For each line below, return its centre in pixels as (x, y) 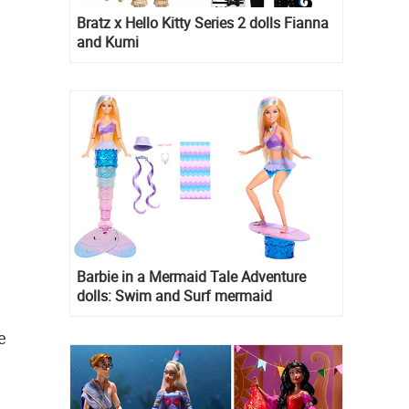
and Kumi (108, 42)
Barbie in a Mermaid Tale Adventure (191, 277)
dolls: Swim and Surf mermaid (174, 296)
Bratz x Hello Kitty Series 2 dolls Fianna (203, 22)
